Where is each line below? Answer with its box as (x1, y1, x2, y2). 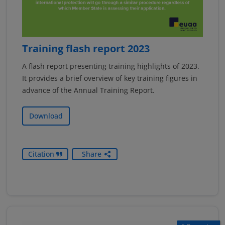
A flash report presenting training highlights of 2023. (22, 61, 199, 71)
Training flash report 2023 (22, 42, 150, 56)
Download (29, 111, 63, 121)
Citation (28, 149, 56, 159)
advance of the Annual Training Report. (22, 85, 155, 95)
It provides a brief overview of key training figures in (22, 73, 197, 83)
